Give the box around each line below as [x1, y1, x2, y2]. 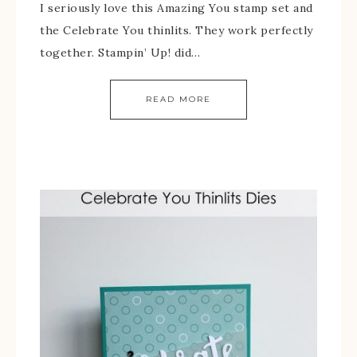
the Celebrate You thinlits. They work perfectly [40, 23, 313, 37]
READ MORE [146, 94, 211, 104]
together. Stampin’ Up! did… [40, 45, 201, 60]
